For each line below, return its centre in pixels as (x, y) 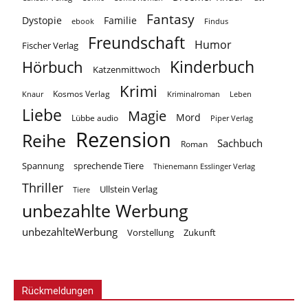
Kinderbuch (212, 67)
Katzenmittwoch (126, 70)
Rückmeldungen (58, 291)
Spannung (43, 166)
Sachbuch (240, 143)
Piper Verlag (232, 119)
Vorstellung (151, 233)
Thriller (43, 188)
